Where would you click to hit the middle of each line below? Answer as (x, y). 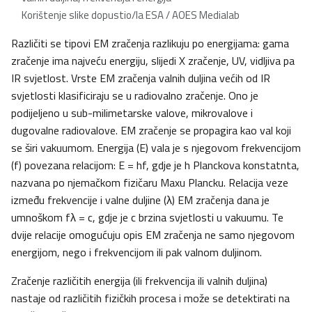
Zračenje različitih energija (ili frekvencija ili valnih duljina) (139, 281)
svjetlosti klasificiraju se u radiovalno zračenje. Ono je (135, 96)
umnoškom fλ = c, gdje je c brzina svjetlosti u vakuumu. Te (147, 218)
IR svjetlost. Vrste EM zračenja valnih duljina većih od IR (141, 78)
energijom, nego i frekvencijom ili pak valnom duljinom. (136, 252)
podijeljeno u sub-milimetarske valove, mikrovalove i (132, 113)
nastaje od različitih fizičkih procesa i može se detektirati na (150, 298)
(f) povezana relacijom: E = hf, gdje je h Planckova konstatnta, (155, 165)
